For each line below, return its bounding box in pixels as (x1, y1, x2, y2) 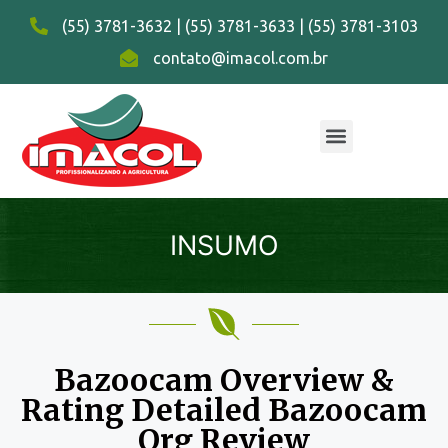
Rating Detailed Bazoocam (21, 391, 427, 429)
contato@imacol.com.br (152, 49, 328, 67)
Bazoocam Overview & (54, 361, 394, 399)
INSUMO (169, 229, 279, 262)
